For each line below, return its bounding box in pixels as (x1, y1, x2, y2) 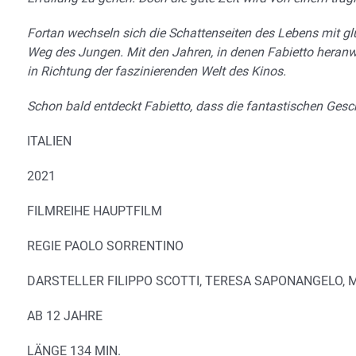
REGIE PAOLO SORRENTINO (27, 238, 184, 254)
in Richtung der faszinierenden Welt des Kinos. (27, 64, 286, 79)
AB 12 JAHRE (27, 308, 103, 324)
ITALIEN (27, 133, 72, 149)
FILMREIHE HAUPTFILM (27, 203, 162, 219)
